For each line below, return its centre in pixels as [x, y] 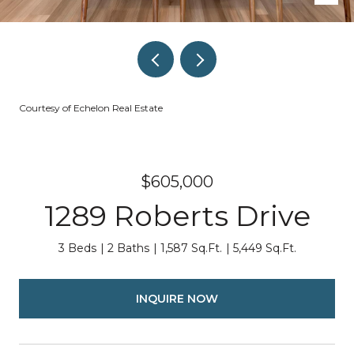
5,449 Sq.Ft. [264, 248]
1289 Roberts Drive [177, 216]
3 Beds [77, 248]
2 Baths [128, 248]
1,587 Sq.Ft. [191, 248]
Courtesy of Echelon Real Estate [91, 108]
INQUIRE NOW [177, 298]
